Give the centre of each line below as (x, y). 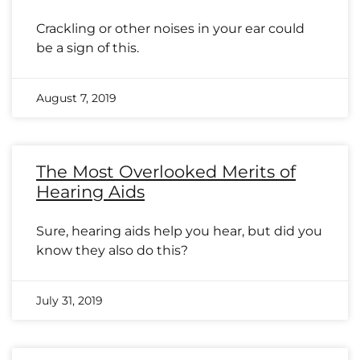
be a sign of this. (88, 48)
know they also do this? (112, 250)
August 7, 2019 (76, 98)
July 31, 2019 (70, 301)
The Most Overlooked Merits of (166, 172)
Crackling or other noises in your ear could (170, 29)
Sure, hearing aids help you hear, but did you (179, 231)
